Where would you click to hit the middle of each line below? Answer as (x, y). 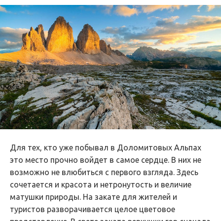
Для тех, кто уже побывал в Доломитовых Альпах (106, 148)
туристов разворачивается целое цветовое (92, 209)
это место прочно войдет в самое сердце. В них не (106, 160)
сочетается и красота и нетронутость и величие (101, 185)
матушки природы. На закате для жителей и (93, 197)
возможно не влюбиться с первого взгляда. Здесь (104, 172)
